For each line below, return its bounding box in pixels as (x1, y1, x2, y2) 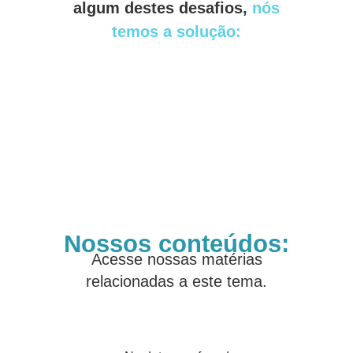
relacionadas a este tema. (86, 273, 267, 291)
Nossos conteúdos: (64, 230, 289, 258)
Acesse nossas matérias (91, 251, 262, 269)
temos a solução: (112, 23, 241, 41)
